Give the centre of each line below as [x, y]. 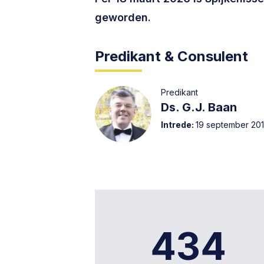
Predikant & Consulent [172, 56]
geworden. [123, 17]
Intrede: [179, 125]
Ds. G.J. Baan [199, 107]
